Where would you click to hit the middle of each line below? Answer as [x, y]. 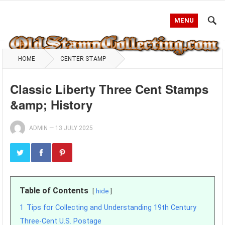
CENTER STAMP [83, 59]
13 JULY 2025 [74, 128]
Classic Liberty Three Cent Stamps [109, 89]
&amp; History [51, 104]
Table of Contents [54, 191]
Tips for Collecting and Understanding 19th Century [112, 208]
